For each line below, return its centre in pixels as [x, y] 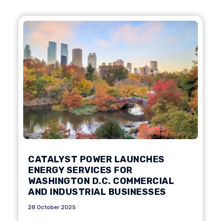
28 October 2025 [52, 207]
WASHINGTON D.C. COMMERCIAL [101, 181]
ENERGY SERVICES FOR [80, 170]
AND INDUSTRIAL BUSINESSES [97, 192]
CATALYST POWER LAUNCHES [96, 159]
